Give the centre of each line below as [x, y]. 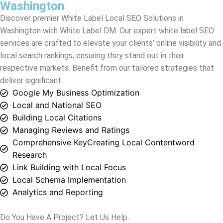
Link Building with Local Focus [69, 123]
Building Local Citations [57, 73]
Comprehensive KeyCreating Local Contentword [104, 98]
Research [30, 110]
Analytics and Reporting [58, 148]
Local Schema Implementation [69, 135]
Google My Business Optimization [76, 48]
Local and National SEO [57, 60]
